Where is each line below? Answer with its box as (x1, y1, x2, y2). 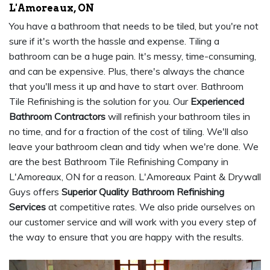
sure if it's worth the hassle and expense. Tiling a (9, 35, 219, 48)
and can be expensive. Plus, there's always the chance (9, 65, 245, 78)
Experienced (190, 95, 244, 108)
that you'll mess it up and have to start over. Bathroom (9, 80, 243, 93)
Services (9, 201, 46, 213)
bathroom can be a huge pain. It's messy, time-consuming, (9, 50, 256, 63)
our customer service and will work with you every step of (9, 216, 257, 228)
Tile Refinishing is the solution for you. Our (9, 95, 190, 108)
